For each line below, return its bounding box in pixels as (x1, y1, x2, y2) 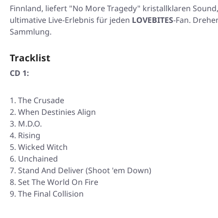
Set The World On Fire (18, 177, 98, 187)
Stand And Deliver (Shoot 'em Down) (18, 165, 151, 176)
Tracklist (10, 51, 50, 64)
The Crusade (18, 95, 64, 106)
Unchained (18, 153, 58, 164)
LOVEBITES (132, 15, 173, 25)
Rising (18, 130, 40, 141)
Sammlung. (10, 26, 52, 37)
